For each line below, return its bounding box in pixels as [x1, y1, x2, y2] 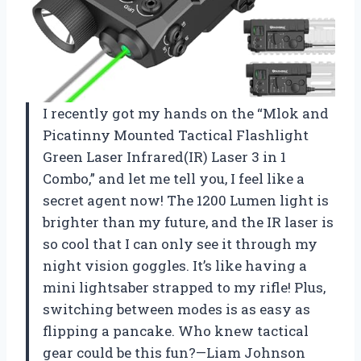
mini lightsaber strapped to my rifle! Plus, [43, 277, 326, 297]
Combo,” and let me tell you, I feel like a [43, 168, 305, 188]
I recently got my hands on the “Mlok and [43, 103, 329, 122]
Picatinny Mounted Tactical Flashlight [43, 125, 309, 144]
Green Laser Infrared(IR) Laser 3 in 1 [43, 147, 286, 166]
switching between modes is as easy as [43, 299, 310, 318]
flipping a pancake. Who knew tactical [43, 321, 309, 340]
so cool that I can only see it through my [43, 234, 317, 253]
